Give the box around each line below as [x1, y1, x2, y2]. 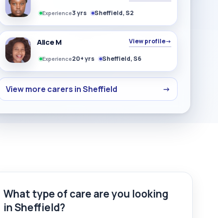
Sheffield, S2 [94, 9, 134, 17]
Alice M [37, 37, 62, 47]
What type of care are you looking [3, 187, 168, 200]
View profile [129, 37, 166, 45]
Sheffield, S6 [102, 54, 142, 63]
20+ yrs [72, 54, 95, 63]
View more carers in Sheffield [6, 84, 118, 94]
